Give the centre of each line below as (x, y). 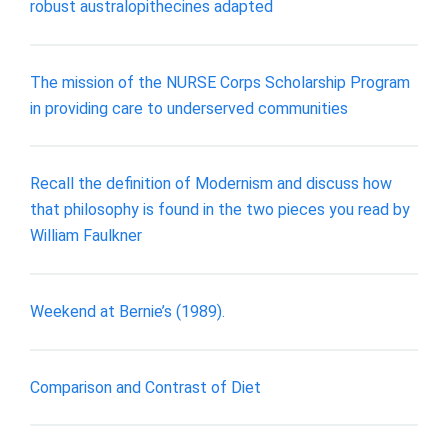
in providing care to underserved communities (189, 108)
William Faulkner (86, 236)
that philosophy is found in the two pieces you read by (220, 210)
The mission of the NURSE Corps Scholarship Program (220, 82)
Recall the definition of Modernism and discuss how (211, 184)
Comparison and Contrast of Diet (145, 387)
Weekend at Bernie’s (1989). (127, 311)
